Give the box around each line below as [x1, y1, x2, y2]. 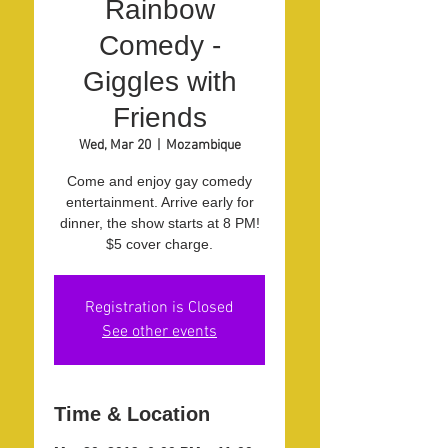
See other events [102, 322, 217, 342]
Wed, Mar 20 [78, 137, 151, 154]
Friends [112, 102, 207, 133]
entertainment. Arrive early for [65, 194, 254, 210]
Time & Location [54, 403, 210, 425]
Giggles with [82, 66, 237, 97]
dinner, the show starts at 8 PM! [59, 215, 260, 231]
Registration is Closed [85, 298, 234, 318]
